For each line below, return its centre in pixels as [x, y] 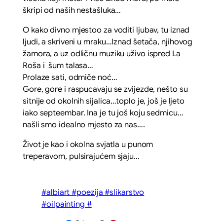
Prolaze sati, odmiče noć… [70, 77]
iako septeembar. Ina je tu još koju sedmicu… [103, 113]
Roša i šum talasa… [58, 65]
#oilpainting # [67, 204]
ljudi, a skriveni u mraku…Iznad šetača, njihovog [108, 42]
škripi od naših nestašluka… [72, 10]
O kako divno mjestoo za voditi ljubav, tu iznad [106, 30]
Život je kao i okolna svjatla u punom [88, 144]
